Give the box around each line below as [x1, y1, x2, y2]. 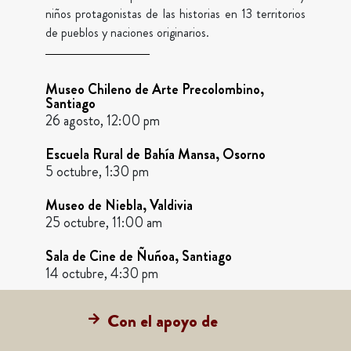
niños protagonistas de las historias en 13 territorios [45, 4, 306, 23]
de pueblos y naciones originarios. [45, 23, 209, 42]
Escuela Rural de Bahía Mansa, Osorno [45, 144, 266, 165]
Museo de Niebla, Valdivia [45, 195, 193, 216]
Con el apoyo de [107, 309, 219, 334]
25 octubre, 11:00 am [45, 212, 162, 233]
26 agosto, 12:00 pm [45, 110, 160, 132]
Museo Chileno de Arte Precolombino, [45, 79, 264, 100]
